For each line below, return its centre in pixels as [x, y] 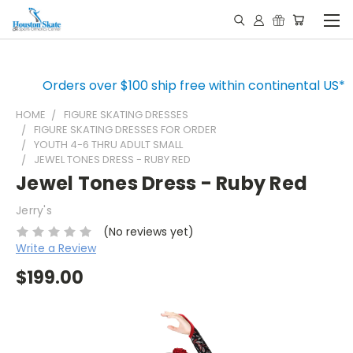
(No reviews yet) [148, 231]
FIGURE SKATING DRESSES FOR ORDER [125, 130]
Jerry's [34, 210]
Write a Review [56, 248]
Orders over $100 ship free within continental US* [193, 85]
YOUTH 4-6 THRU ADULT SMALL [108, 145]
